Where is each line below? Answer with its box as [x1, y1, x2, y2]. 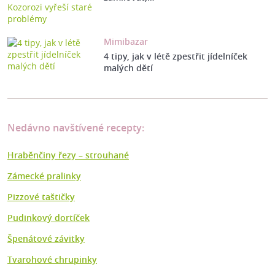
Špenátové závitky [7, 233, 85, 245]
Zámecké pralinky [7, 170, 81, 182]
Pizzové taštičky [7, 191, 75, 203]
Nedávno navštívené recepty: [7, 121, 144, 135]
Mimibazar [103, 36, 148, 48]
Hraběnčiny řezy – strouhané [7, 149, 129, 161]
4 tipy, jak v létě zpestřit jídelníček [103, 50, 247, 63]
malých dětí [103, 62, 153, 74]
